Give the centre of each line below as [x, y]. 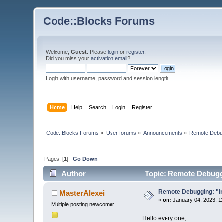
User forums [121, 133]
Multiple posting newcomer [83, 204]
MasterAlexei [82, 193]
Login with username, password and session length [107, 78]
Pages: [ [54, 158]
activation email [109, 58]
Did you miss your [68, 58]
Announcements [163, 133]
